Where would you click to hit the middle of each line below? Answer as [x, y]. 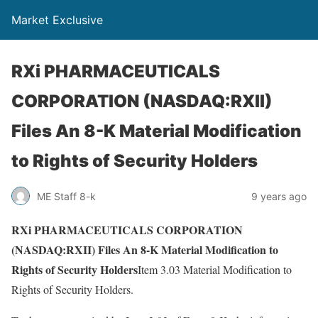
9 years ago [279, 196]
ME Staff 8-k [66, 196]
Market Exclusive [57, 20]
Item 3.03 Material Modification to [215, 269]
